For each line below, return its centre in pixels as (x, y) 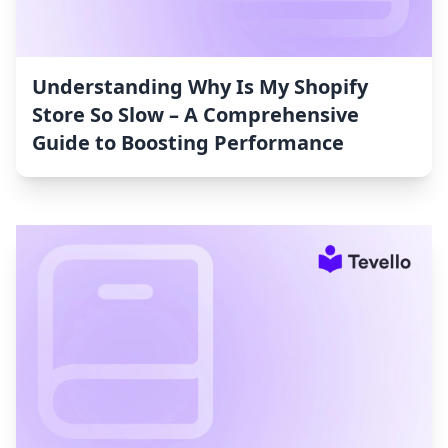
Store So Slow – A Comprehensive (195, 115)
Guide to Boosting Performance (188, 143)
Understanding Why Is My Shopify (200, 87)
